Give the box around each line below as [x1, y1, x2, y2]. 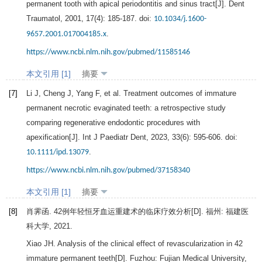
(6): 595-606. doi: [180, 133, 237, 142]
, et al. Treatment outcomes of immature [99, 89, 236, 98]
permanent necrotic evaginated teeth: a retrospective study [26, 104, 226, 113]
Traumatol [26, 14, 60, 23]
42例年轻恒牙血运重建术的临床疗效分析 [54, 207, 191, 216]
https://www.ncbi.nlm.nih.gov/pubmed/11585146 [26, 48, 190, 57]
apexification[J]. [26, 133, 82, 142]
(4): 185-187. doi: [94, 14, 154, 23]
